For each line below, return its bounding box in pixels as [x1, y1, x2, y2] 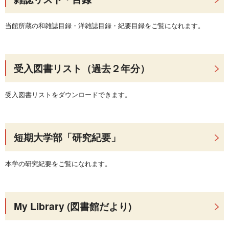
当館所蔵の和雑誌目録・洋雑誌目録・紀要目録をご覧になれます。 [5, 20, 204, 30]
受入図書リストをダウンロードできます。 [5, 89, 131, 99]
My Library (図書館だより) [14, 199, 131, 213]
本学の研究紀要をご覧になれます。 [5, 158, 111, 168]
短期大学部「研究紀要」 [14, 130, 121, 144]
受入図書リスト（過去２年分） [14, 61, 150, 75]
